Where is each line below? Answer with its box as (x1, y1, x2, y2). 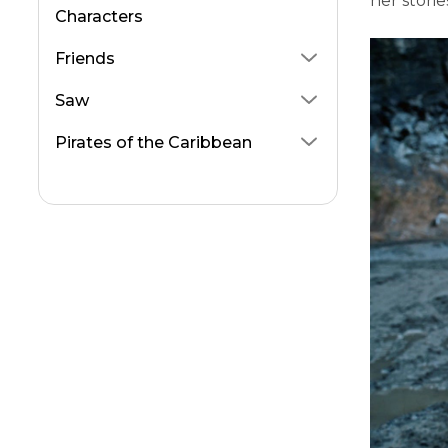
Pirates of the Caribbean (55, 133, 252, 153)
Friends (55, 49, 115, 69)
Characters (55, 7, 143, 27)
